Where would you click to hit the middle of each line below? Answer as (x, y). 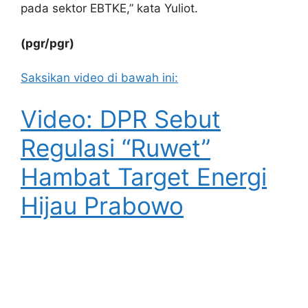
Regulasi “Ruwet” (115, 147)
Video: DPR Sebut (121, 119)
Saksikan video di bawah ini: (99, 78)
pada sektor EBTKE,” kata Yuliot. (109, 9)
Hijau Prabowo (102, 205)
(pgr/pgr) (47, 43)
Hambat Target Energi (144, 176)
